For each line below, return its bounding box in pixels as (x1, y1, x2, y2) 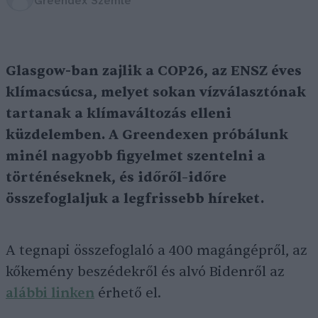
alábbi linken (6, 285, 94, 302)
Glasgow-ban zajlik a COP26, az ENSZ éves (6, 62, 302, 79)
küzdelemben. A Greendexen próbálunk (6, 126, 288, 143)
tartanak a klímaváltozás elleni (6, 105, 231, 122)
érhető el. (94, 285, 161, 302)
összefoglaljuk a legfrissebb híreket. (6, 190, 264, 207)
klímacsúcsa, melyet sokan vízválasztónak (6, 84, 306, 101)
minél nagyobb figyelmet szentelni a (6, 148, 265, 165)
